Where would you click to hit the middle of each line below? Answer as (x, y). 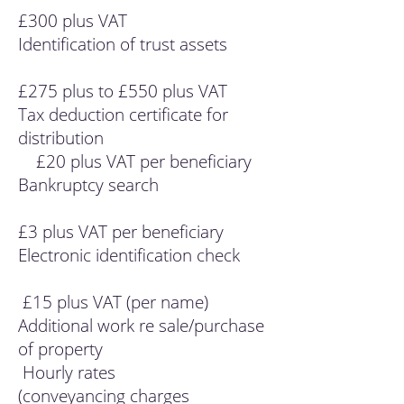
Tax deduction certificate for (123, 115)
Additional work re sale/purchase (141, 326)
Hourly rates (67, 372)
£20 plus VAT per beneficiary (135, 161)
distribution (142, 138)
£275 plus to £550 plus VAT (123, 91)
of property (130, 349)
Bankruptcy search (140, 185)
